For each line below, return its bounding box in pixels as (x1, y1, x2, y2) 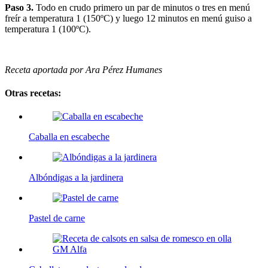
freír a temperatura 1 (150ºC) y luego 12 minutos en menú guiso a (5, 13, 252, 23)
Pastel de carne (29, 213, 85, 224)
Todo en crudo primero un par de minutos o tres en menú (33, 2, 250, 13)
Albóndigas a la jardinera (29, 172, 123, 183)
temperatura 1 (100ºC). (5, 23, 91, 34)
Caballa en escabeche (29, 132, 109, 142)
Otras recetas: (5, 88, 61, 99)
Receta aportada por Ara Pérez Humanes (5, 64, 162, 75)
